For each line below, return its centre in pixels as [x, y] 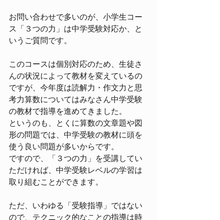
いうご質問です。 [40, 41]
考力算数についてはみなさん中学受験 [76, 100]
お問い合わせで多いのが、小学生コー [76, 17]
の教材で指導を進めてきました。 [68, 111]
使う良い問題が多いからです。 [64, 147]
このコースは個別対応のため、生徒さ [76, 64]
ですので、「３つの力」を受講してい [76, 159]
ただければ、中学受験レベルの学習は [76, 170]
